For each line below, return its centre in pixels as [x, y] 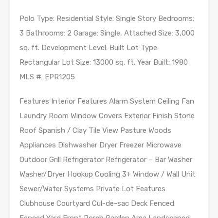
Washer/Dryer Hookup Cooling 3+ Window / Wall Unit [108, 174]
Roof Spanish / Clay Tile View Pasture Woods [95, 130]
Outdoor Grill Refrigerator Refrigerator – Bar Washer [106, 160]
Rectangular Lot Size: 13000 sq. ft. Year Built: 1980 [104, 62]
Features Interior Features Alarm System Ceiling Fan [107, 101]
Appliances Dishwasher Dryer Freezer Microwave [100, 145]
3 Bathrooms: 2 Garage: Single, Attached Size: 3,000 [107, 33]
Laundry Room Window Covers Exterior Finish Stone [107, 116]
